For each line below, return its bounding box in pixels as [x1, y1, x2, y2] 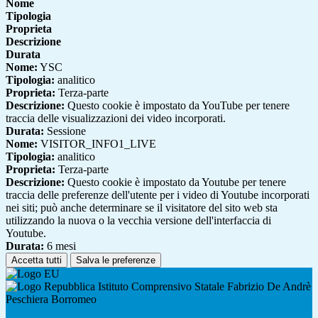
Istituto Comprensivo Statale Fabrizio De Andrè [95, 280, 311, 293]
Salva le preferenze [76, 255, 155, 266]
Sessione [44, 125, 86, 138]
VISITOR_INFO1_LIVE [38, 138, 156, 150]
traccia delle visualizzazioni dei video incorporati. [6, 112, 226, 125]
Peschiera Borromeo [6, 293, 97, 306]
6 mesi [44, 240, 76, 253]
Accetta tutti [11, 255, 62, 266]
